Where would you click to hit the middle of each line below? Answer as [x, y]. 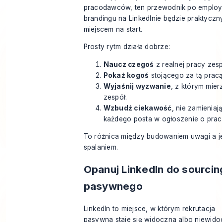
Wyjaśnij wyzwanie [137, 86]
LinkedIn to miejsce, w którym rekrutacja [149, 208]
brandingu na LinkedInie [122, 18]
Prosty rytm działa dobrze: [127, 47]
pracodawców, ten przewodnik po [141, 7]
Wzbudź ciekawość [138, 108]
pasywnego [113, 186]
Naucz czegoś [129, 64]
